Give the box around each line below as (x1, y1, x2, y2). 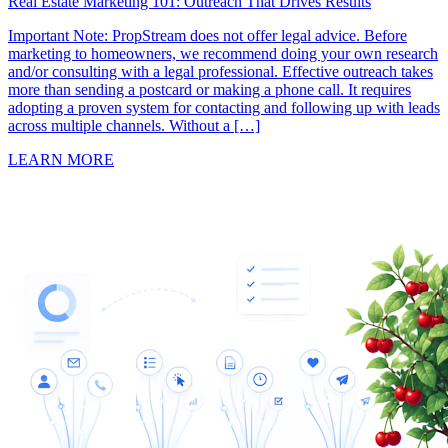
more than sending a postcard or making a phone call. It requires (8, 80, 411, 98)
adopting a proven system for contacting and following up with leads (8, 98, 440, 116)
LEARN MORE (8, 150, 114, 168)
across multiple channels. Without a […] (8, 116, 260, 134)
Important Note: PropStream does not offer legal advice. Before (8, 26, 407, 44)
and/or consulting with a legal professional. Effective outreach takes (8, 62, 433, 80)
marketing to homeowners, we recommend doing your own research (8, 44, 438, 62)
